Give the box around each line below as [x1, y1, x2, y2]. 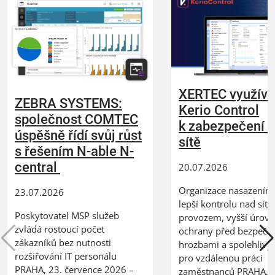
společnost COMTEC [15, 111, 138, 127]
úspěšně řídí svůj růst [15, 127, 142, 143]
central [15, 159, 60, 175]
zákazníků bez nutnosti [15, 236, 111, 249]
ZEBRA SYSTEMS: [15, 95, 122, 111]
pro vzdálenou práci [179, 251, 263, 264]
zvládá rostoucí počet [15, 222, 104, 235]
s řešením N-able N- [15, 143, 134, 159]
